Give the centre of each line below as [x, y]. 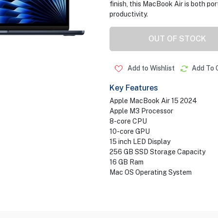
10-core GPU [129, 131]
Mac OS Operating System [150, 172]
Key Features [134, 88]
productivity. [128, 14]
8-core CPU [129, 121]
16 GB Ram [126, 162]
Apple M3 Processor [141, 111]
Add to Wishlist [150, 68]
